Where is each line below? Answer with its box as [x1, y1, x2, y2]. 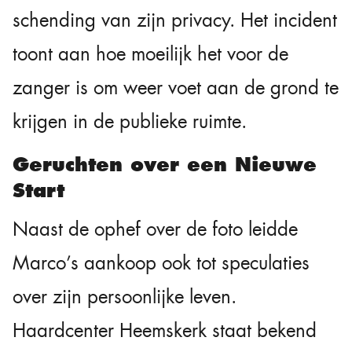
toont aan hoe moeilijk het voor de [13, 42, 288, 68]
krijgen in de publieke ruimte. [13, 109, 247, 135]
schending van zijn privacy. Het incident [13, 8, 337, 34]
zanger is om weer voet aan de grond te [13, 75, 339, 101]
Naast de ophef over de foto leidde [13, 217, 298, 243]
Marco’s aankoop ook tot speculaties [13, 251, 310, 277]
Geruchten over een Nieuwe [13, 152, 317, 178]
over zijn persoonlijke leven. [13, 284, 236, 310]
